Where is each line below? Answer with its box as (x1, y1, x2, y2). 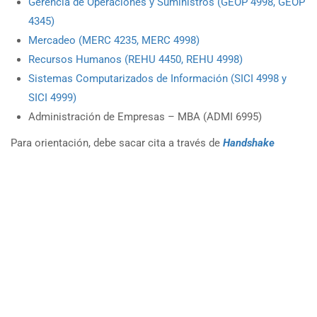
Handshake (223, 136, 275, 149)
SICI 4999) (28, 91, 76, 104)
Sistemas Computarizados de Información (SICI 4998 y (28, 71, 287, 85)
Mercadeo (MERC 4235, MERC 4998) (28, 33, 200, 47)
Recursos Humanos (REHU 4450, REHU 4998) (28, 52, 243, 66)
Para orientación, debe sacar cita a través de (11, 136, 223, 149)
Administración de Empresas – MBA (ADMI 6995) (28, 110, 262, 123)
